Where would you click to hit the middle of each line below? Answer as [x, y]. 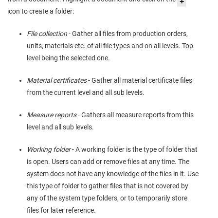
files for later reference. [61, 210]
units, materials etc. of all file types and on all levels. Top [110, 46]
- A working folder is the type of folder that [134, 149]
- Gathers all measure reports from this [135, 115]
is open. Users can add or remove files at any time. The [108, 162]
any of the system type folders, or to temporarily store [107, 198]
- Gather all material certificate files [140, 80]
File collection [47, 34]
